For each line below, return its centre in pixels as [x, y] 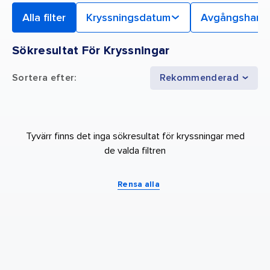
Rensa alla [139, 184]
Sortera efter [43, 77]
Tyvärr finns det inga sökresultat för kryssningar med [135, 136]
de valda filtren [135, 150]
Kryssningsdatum [128, 17]
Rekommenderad [199, 77]
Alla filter [44, 17]
